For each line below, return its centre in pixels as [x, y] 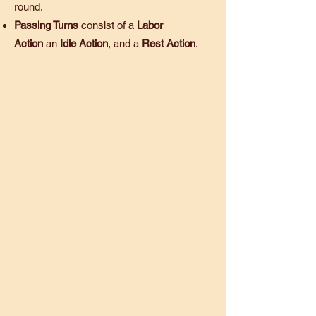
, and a [125, 43]
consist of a [108, 25]
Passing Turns [46, 25]
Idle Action [84, 43]
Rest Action [169, 43]
